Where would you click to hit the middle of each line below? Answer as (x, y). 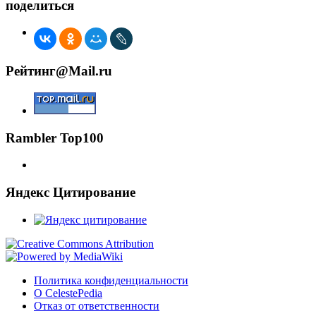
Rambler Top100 (55, 138)
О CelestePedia (68, 293)
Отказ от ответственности (97, 305)
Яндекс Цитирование (71, 192)
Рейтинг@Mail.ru (59, 71)
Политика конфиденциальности (111, 280)
